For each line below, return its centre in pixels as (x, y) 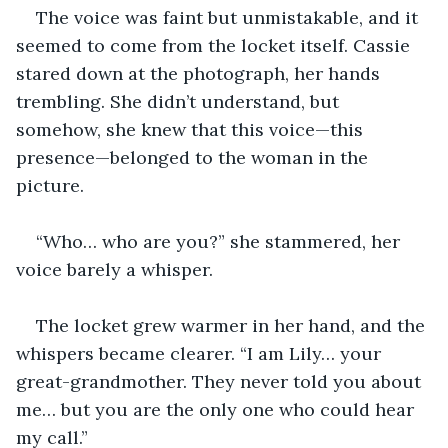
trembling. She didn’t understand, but (180, 101)
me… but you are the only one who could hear (217, 409)
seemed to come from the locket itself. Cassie (215, 45)
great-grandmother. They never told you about (221, 381)
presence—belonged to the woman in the (194, 157)
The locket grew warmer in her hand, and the (233, 325)
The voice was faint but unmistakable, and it (229, 17)
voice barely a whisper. (114, 269)
